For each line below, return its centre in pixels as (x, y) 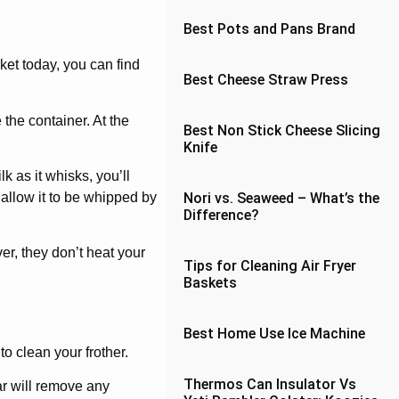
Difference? (222, 215)
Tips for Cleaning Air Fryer (270, 266)
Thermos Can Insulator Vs (270, 384)
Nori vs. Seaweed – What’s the (282, 198)
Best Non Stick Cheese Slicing (282, 130)
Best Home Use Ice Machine (275, 334)
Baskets (211, 283)
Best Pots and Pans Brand (270, 29)
